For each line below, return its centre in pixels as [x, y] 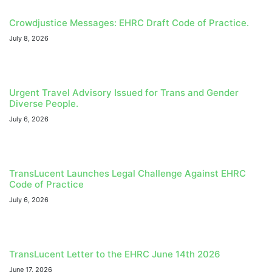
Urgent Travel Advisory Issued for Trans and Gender [124, 93]
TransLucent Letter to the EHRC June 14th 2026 [115, 254]
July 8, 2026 [29, 39]
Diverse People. [44, 104]
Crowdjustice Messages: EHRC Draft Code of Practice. [129, 23]
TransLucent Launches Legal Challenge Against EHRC [127, 174]
